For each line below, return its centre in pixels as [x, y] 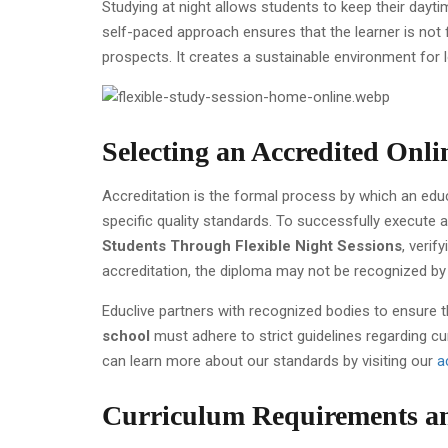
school [126, 336]
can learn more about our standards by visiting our [269, 361]
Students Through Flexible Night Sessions [252, 246]
